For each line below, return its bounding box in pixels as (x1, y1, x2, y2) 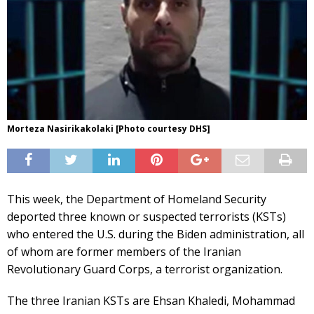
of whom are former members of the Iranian (7, 243, 241, 259)
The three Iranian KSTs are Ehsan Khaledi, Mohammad (7, 292, 295, 308)
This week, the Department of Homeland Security (7, 191, 266, 207)
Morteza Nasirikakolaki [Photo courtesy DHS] (7, 122, 210, 135)
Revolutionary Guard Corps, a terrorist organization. (7, 261, 282, 277)
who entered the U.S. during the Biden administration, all (7, 226, 304, 242)
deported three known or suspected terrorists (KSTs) (7, 208, 286, 224)
